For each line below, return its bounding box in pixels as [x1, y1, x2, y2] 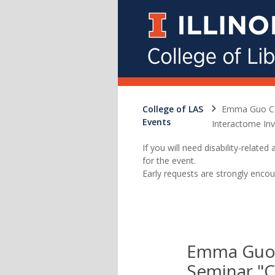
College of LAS [142, 103, 203, 115]
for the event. [142, 155, 196, 166]
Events [142, 116, 171, 128]
